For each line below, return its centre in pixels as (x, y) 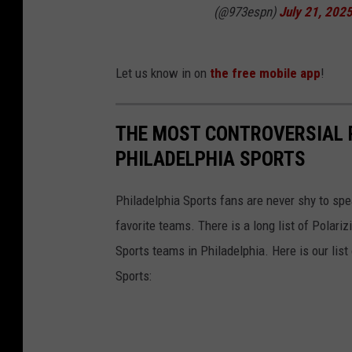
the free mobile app (265, 73)
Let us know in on (163, 73)
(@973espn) (246, 12)
